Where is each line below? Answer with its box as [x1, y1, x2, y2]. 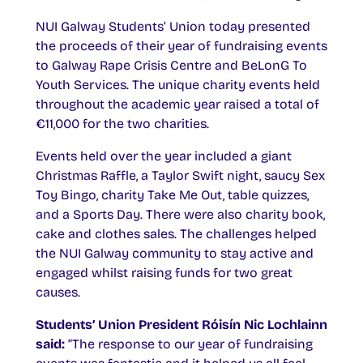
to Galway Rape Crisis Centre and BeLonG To [36, 58, 307, 74]
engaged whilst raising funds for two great [36, 265, 293, 281]
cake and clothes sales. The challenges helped [36, 226, 317, 242]
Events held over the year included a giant [36, 148, 292, 164]
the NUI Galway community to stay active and [36, 246, 314, 262]
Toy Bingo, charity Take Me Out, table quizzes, [36, 187, 309, 203]
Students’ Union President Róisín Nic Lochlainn [36, 317, 327, 333]
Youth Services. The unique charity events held [36, 77, 320, 93]
